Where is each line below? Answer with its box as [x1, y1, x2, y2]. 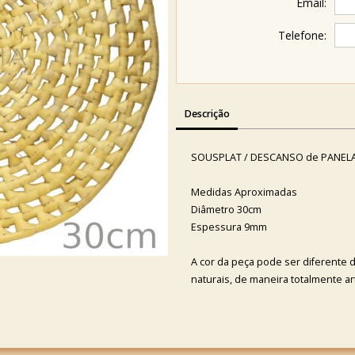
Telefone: [278, 27, 326, 43]
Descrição [184, 106, 230, 120]
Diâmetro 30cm [190, 202, 261, 216]
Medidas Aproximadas [190, 185, 297, 199]
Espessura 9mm [190, 219, 267, 234]
